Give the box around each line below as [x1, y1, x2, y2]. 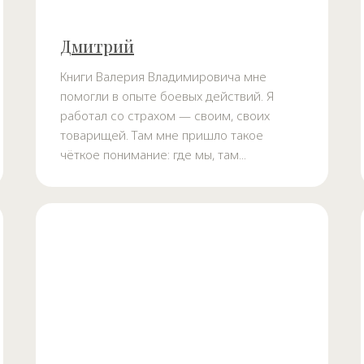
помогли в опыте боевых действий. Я [60, 88, 274, 105]
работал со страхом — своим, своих [60, 107, 270, 124]
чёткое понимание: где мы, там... [60, 146, 246, 163]
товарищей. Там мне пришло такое [60, 127, 263, 144]
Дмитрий [60, 35, 134, 58]
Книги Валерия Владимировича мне [60, 68, 266, 85]
